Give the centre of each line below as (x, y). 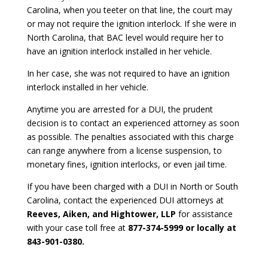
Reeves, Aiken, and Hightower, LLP (101, 214)
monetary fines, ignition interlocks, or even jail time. (127, 164)
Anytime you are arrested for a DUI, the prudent (120, 109)
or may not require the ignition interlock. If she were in (131, 23)
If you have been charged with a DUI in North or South (132, 186)
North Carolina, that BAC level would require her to (125, 37)
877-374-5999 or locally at (182, 227)
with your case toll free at (77, 227)
